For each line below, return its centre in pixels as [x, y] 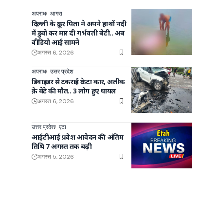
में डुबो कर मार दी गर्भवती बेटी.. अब [78, 33]
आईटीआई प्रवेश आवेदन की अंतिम [77, 137]
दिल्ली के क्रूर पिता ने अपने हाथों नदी [79, 24]
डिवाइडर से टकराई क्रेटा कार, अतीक [78, 82]
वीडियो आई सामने [55, 42]
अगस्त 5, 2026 [55, 156]
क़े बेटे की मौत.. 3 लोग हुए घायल [74, 91]
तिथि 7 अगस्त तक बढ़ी [62, 146]
